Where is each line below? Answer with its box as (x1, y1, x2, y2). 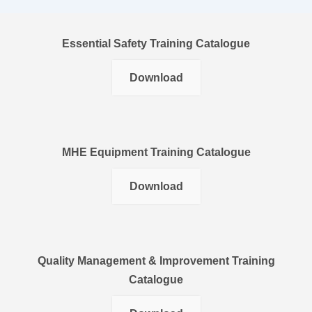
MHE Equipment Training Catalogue (61, 146, 251, 158)
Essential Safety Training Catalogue (62, 37, 250, 49)
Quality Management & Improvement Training (37, 254, 275, 267)
